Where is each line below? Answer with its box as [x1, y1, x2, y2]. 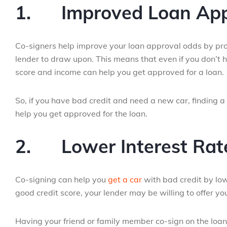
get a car [108, 174, 142, 184]
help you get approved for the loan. [15, 108, 147, 119]
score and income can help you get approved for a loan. [15, 67, 224, 77]
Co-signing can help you [15, 174, 108, 184]
